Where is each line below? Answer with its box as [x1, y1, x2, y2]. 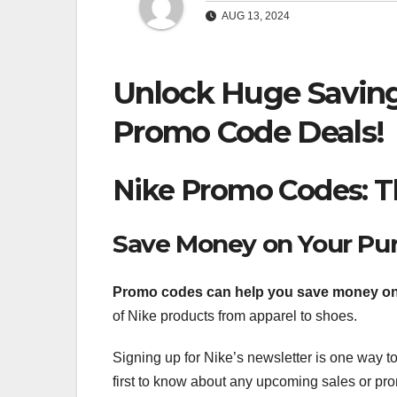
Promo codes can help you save [113, 284, 329, 300]
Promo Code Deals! [113, 113, 385, 152]
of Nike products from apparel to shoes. [113, 307, 357, 323]
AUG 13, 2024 [220, 10, 290, 23]
